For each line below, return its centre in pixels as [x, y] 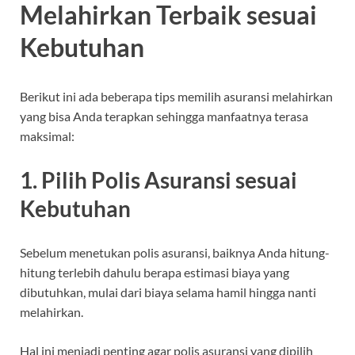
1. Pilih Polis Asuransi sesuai [158, 180]
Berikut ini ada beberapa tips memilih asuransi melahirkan [176, 96]
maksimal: [47, 136]
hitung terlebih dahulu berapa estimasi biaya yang [155, 273]
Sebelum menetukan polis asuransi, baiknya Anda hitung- [175, 253]
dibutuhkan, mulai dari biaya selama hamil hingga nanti [168, 292]
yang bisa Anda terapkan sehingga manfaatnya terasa [164, 116]
